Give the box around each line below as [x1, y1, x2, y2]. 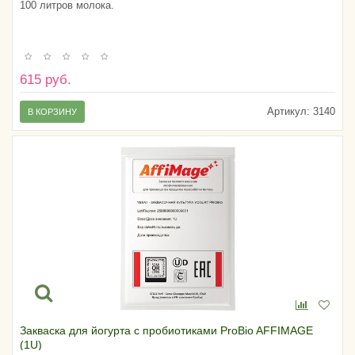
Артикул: [267, 105, 310, 118]
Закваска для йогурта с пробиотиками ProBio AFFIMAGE [20, 324, 313, 338]
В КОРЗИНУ [28, 107, 77, 117]
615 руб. [20, 72, 71, 88]
